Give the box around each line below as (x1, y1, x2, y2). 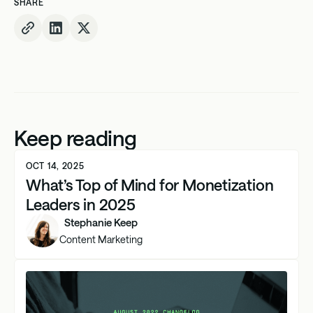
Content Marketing (59, 233, 143, 246)
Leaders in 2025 (26, 194, 136, 213)
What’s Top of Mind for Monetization (26, 175, 274, 194)
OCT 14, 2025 (26, 160, 85, 170)
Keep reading (14, 125, 137, 150)
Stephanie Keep (64, 216, 138, 229)
